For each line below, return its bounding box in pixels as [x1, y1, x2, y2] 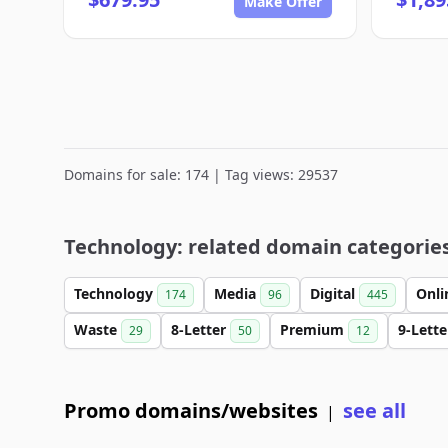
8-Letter [171, 320, 230, 339]
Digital [310, 284, 359, 303]
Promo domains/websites [64, 397, 318, 424]
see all [343, 397, 406, 424]
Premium [280, 320, 348, 339]
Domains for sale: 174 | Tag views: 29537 [64, 165, 338, 184]
